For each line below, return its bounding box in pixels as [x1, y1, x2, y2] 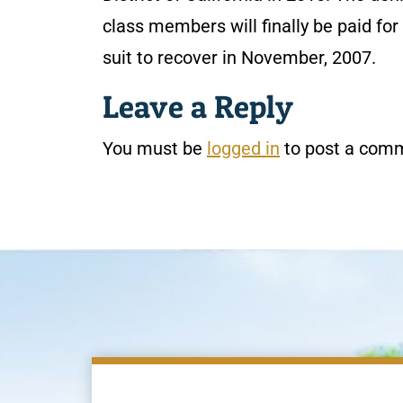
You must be [103, 138, 207, 159]
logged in [207, 138, 280, 159]
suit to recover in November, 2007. [103, 47, 376, 68]
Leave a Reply [103, 87, 293, 126]
